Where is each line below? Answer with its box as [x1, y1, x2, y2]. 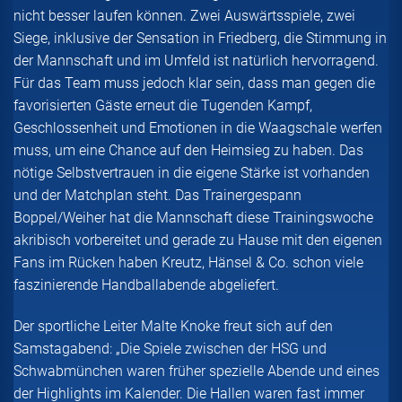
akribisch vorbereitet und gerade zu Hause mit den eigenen [13, 232, 382, 249]
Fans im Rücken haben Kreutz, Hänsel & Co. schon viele [13, 254, 363, 272]
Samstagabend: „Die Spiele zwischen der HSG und [13, 340, 327, 358]
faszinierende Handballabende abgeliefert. [13, 276, 279, 294]
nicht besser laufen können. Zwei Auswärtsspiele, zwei [13, 7, 355, 25]
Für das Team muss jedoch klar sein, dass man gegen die [13, 74, 375, 92]
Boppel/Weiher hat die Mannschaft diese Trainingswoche [13, 209, 373, 227]
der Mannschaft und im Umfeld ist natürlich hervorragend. [13, 52, 379, 70]
